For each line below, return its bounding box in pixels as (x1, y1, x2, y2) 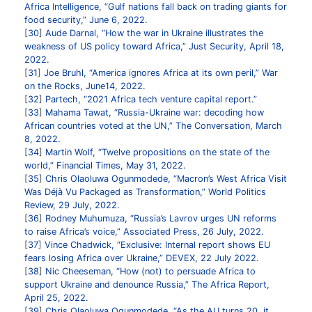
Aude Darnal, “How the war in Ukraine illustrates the (45, 27, 263, 38)
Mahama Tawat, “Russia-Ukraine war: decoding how (45, 107, 264, 118)
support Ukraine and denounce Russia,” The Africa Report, (24, 279, 270, 290)
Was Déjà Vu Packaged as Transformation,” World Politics (24, 186, 266, 197)
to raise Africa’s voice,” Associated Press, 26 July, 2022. (24, 226, 264, 237)
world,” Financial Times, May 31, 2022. (24, 159, 186, 171)
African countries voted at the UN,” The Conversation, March (24, 120, 282, 131)
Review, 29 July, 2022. (24, 199, 120, 210)
